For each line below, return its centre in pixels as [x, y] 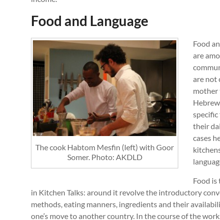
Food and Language [90, 21]
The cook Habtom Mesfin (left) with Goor [105, 147]
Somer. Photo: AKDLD [105, 157]
